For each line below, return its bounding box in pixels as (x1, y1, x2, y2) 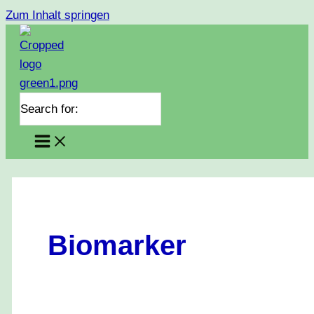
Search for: (20, 102, 78, 116)
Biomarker (48, 229, 187, 261)
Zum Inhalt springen (6, 8, 109, 22)
